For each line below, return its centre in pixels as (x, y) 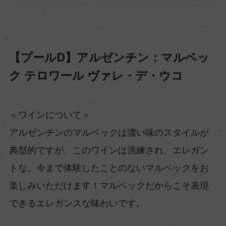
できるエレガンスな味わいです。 (77, 203)
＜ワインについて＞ (50, 115)
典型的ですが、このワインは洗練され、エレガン (109, 150)
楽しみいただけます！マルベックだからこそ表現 (109, 185)
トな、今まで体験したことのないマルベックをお (109, 167)
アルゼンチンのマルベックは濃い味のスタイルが (109, 132)
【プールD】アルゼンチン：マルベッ (109, 57)
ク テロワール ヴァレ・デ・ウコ (96, 75)
